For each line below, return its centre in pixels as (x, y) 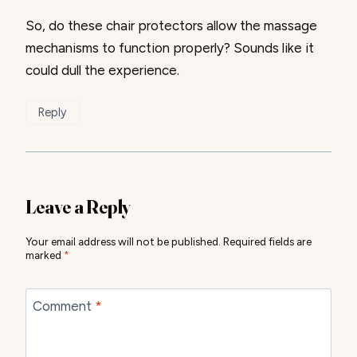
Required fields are (267, 242)
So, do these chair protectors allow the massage (171, 26)
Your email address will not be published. (123, 242)
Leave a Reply (78, 207)
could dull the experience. (102, 71)
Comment (63, 306)
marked (45, 255)
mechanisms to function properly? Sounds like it (170, 48)
